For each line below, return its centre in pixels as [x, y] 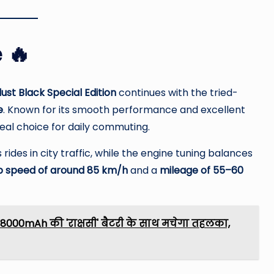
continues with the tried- [177, 93]
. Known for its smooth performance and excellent [124, 110]
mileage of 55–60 [202, 171]
